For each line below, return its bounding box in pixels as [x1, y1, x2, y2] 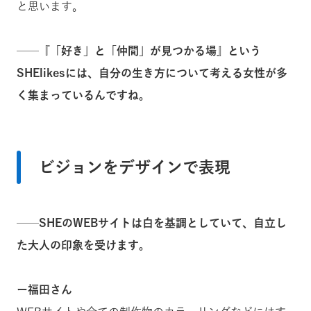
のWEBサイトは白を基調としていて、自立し [62, 217, 287, 228]
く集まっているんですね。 [17, 89, 150, 101]
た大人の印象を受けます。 [17, 239, 150, 251]
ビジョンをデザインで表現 [39, 158, 230, 175]
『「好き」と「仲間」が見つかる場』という [39, 44, 261, 56]
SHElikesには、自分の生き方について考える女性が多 [17, 67, 287, 78]
